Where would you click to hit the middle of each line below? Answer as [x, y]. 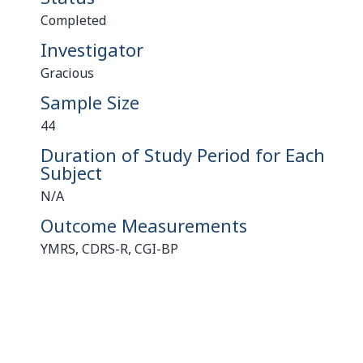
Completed [73, 20]
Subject [71, 173]
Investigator [92, 49]
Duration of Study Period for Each [183, 155]
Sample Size [90, 102]
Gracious [67, 73]
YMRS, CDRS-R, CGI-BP [109, 249]
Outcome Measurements [144, 225]
